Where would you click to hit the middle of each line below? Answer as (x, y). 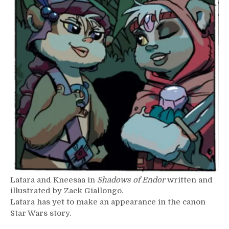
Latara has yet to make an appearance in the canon (108, 202)
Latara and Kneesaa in (54, 180)
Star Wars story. (41, 213)
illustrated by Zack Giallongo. (67, 190)
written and (189, 180)
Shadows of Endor (131, 180)
